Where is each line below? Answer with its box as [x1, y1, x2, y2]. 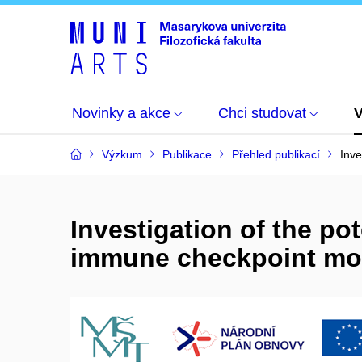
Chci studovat [218, 105, 306, 121]
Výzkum [102, 148, 142, 161]
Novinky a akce [72, 105, 170, 121]
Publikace [162, 148, 212, 161]
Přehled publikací [232, 148, 320, 161]
